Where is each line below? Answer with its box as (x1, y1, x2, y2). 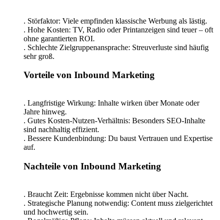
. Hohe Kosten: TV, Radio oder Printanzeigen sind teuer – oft (24, 25, 213, 34)
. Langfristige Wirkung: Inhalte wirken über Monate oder (24, 99, 199, 108)
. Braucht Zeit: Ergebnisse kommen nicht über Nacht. (24, 190, 189, 198)
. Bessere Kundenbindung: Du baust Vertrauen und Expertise (24, 134, 213, 143)
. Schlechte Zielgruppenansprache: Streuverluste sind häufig (24, 43, 209, 52)
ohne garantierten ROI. (24, 34, 95, 43)
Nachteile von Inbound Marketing (24, 161, 161, 171)
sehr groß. (24, 52, 55, 60)
